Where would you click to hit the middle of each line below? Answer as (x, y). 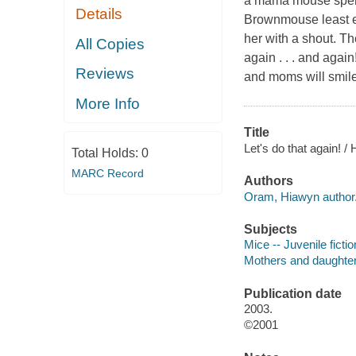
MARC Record (107, 174)
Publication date (292, 293)
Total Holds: (106, 153)
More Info (108, 103)
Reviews (105, 74)
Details (99, 14)
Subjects (270, 229)
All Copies (110, 44)
